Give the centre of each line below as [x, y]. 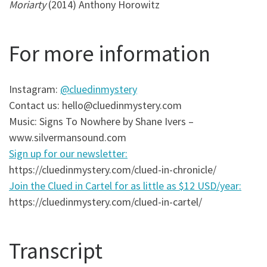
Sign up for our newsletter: [68, 153]
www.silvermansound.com [68, 137]
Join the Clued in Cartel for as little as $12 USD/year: [125, 185]
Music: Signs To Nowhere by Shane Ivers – [101, 121]
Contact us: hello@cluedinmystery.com [95, 105]
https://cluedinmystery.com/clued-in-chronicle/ [113, 169]
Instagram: [35, 89]
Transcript [56, 251]
